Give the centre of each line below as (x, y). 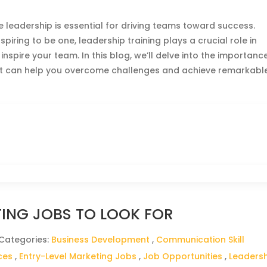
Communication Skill (201, 240)
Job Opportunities (183, 256)
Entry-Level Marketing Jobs (78, 256)
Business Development (101, 240)
